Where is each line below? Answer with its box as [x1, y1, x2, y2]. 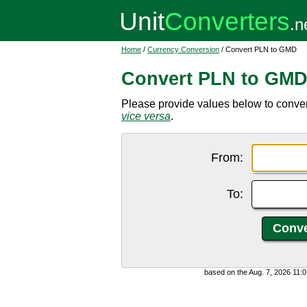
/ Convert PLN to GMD [219, 45, 297, 53]
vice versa [121, 110, 171, 122]
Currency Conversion [147, 45, 219, 53]
